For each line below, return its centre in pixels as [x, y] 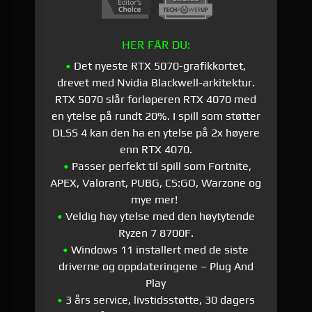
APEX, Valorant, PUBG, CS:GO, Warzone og [156, 183]
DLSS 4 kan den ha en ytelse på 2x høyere [156, 133]
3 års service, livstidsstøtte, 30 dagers [158, 300]
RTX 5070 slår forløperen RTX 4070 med [156, 100]
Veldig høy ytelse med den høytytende [158, 217]
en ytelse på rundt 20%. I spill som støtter [156, 116]
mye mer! [156, 200]
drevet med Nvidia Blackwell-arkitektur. [156, 83]
